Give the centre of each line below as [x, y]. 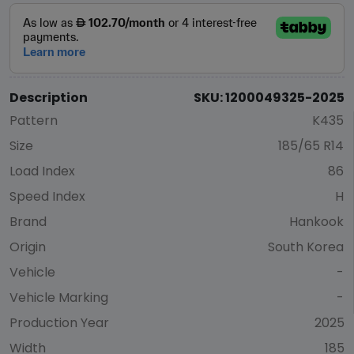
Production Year [59, 323]
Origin [28, 247]
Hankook [316, 222]
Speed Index [47, 197]
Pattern [34, 121]
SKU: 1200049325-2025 [269, 98]
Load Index [42, 171]
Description [49, 98]
